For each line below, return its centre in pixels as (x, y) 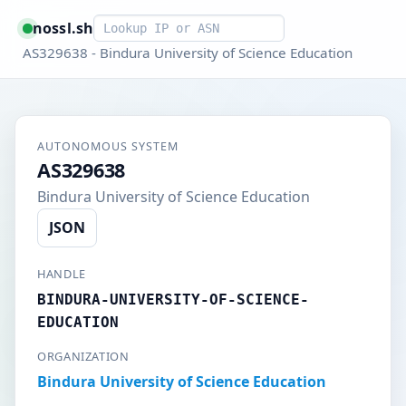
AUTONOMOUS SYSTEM (108, 146)
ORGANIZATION (83, 356)
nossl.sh (63, 28)
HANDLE (62, 274)
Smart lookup (140, 24)
